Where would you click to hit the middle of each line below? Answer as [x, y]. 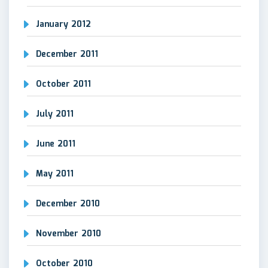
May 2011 [55, 174]
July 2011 [55, 114]
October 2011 [63, 84]
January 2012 [63, 24]
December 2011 [67, 54]
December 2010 [68, 204]
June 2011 [56, 144]
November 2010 [68, 234]
